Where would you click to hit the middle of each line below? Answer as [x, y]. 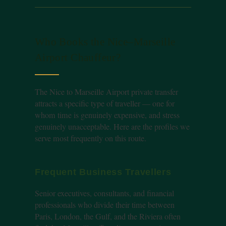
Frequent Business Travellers [103, 172]
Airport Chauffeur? [78, 57]
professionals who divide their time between [104, 205]
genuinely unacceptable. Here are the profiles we [112, 126]
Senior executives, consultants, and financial [104, 193]
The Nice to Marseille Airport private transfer [106, 92]
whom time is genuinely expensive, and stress [107, 115]
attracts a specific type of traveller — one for [104, 103]
